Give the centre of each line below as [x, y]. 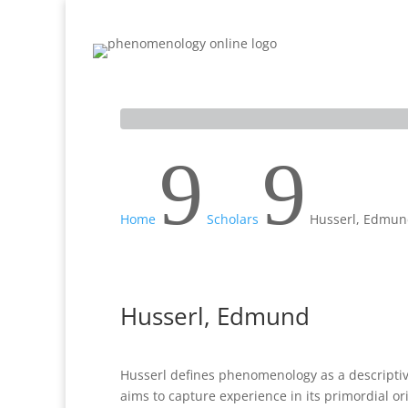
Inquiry [201, 71]
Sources [269, 71]
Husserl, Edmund [215, 316]
